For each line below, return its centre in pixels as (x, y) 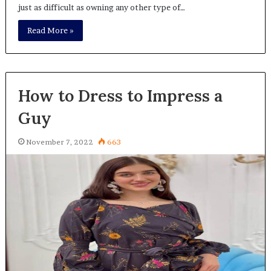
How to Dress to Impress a (120, 95)
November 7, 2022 (59, 142)
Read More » (50, 30)
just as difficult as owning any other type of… (101, 7)
